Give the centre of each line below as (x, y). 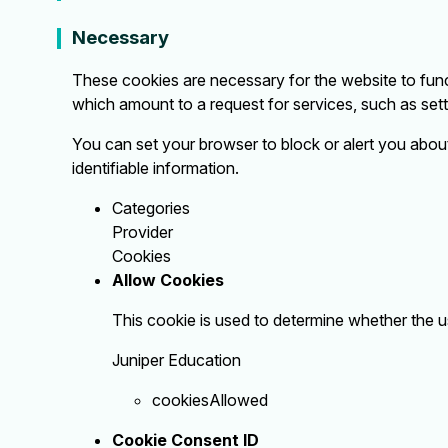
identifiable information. (155, 168)
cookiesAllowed (210, 400)
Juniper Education (176, 360)
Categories (151, 208)
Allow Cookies (168, 280)
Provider (142, 232)
